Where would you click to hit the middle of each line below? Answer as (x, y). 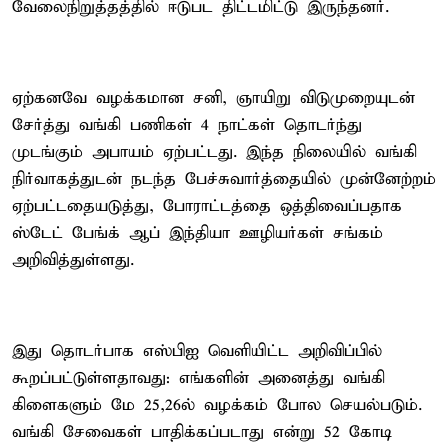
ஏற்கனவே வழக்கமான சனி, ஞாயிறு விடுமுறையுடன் (213, 98)
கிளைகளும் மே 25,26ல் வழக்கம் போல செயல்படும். (217, 405)
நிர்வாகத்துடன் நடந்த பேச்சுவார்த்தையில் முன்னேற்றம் (224, 179)
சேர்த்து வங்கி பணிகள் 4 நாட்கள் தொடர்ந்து (187, 125)
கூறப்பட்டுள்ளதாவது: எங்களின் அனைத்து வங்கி (198, 378)
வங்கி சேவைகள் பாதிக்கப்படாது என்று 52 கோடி (202, 432)
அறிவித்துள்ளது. (73, 260)
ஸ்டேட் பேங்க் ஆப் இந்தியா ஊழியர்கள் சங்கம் (197, 233)
